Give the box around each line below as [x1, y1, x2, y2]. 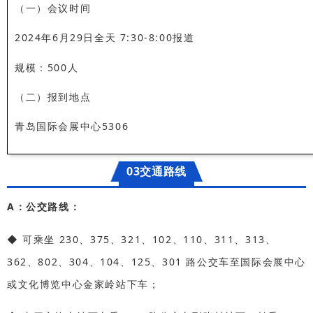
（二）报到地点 [15, 90, 92, 104]
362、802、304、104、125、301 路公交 [7, 254, 219, 268]
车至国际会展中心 [219, 254, 307, 268]
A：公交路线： [7, 200, 81, 214]
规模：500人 [15, 60, 79, 74]
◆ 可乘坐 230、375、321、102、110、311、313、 [7, 232, 277, 246]
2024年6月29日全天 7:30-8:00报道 [15, 31, 195, 45]
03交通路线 [126, 163, 187, 179]
